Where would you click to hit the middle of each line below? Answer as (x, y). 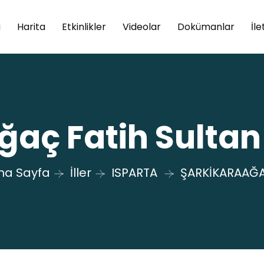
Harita (31, 27)
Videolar (141, 27)
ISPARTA (134, 172)
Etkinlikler (84, 27)
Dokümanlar (206, 27)
